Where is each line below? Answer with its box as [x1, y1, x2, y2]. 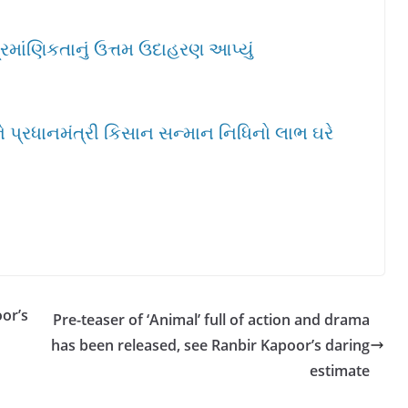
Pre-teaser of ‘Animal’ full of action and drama [53, 310, 370, 330]
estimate [310, 361, 370, 381]
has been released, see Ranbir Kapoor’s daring [51, 335, 370, 355]
